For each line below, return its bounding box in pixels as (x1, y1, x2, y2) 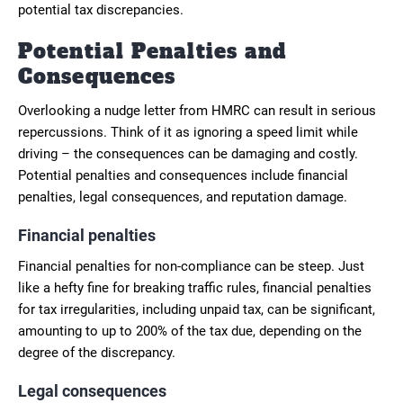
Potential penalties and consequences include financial (18, 166, 348, 184)
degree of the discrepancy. (18, 344, 175, 361)
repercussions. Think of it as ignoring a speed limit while (18, 123, 358, 140)
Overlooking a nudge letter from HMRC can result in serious (18, 102, 376, 119)
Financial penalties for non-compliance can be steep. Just (18, 257, 364, 274)
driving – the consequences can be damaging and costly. (18, 145, 358, 162)
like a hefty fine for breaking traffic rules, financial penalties (18, 279, 372, 296)
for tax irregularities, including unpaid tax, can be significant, (18, 300, 375, 318)
